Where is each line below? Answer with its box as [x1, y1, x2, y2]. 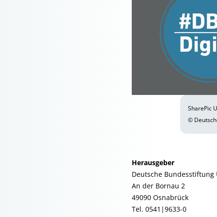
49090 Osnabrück [132, 193, 188, 202]
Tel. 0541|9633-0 [132, 204, 186, 214]
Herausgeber [132, 158, 174, 167]
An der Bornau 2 [132, 181, 185, 190]
